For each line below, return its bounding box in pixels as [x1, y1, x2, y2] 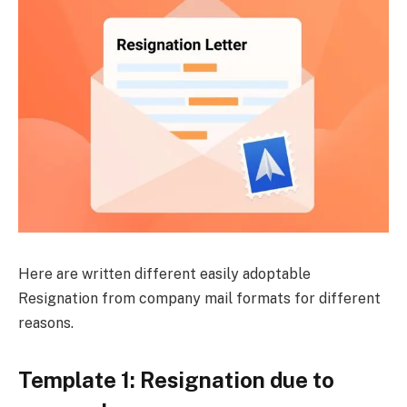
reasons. [18, 313, 74, 332]
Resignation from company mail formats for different [18, 289, 381, 307]
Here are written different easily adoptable [18, 264, 311, 283]
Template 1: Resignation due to [18, 366, 334, 392]
